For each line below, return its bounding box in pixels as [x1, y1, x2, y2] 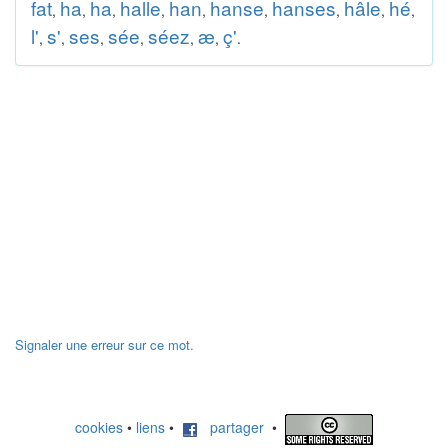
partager [198, 417, 264, 438]
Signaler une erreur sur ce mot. [15, 335, 194, 354]
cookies [75, 417, 123, 438]
